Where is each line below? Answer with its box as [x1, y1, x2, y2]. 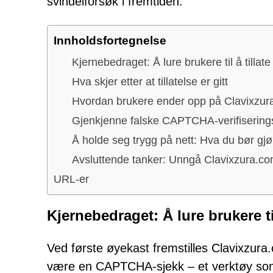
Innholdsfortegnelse [54, 34, 166, 47]
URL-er [54, 172, 89, 185]
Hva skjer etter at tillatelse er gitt [72, 75, 228, 88]
